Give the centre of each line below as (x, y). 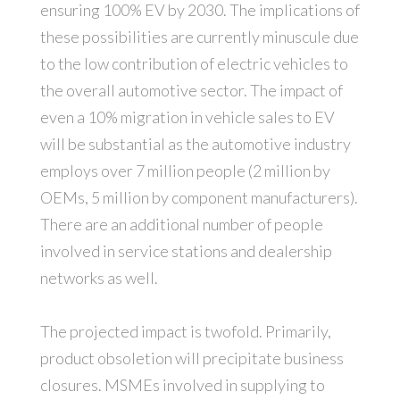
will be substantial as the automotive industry (195, 144)
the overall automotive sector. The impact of (191, 91)
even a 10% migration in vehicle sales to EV (187, 117)
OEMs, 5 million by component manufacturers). (199, 198)
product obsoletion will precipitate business (192, 358)
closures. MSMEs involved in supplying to (182, 385)
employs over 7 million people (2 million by (185, 171)
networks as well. (99, 278)
